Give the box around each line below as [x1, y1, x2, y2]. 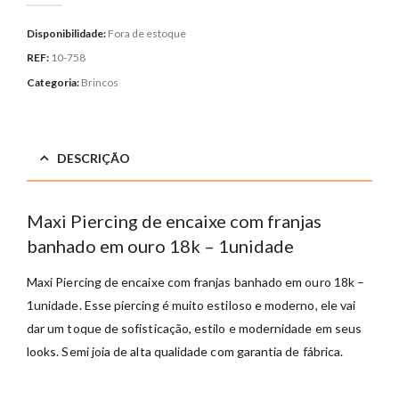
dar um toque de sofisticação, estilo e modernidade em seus [27, 321, 362, 337]
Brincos [81, 76, 118, 90]
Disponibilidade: [27, 26, 108, 40]
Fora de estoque [108, 26, 186, 40]
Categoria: [27, 76, 81, 90]
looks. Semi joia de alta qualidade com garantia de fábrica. [27, 344, 344, 360]
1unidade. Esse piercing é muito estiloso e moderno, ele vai [27, 297, 356, 313]
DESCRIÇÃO [57, 151, 130, 167]
